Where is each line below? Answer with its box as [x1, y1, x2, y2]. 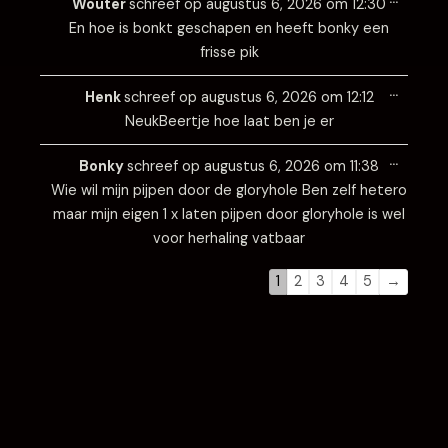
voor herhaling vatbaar [153, 229, 305, 248]
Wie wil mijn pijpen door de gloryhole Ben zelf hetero [51, 181, 407, 200]
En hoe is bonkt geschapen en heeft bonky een [69, 19, 389, 38]
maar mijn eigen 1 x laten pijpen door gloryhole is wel [53, 205, 405, 224]
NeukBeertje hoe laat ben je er [124, 112, 334, 131]
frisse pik [199, 43, 259, 62]
